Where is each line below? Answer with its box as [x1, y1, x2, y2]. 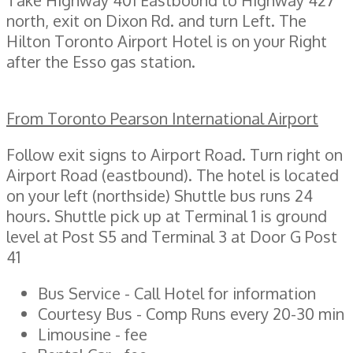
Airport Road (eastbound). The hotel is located [6, 164, 339, 185]
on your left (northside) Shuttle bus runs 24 [6, 184, 313, 206]
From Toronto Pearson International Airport [6, 107, 318, 128]
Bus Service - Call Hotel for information [38, 282, 316, 303]
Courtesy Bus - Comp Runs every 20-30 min [38, 303, 344, 324]
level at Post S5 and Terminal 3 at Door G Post [6, 225, 337, 247]
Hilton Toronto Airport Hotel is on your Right [6, 30, 327, 51]
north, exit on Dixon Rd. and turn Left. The [6, 9, 307, 31]
